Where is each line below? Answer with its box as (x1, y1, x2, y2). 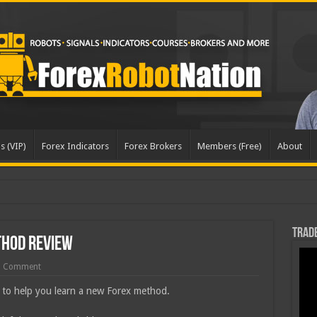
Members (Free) (197, 141, 262, 151)
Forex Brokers (124, 141, 182, 151)
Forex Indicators (41, 141, 109, 151)
